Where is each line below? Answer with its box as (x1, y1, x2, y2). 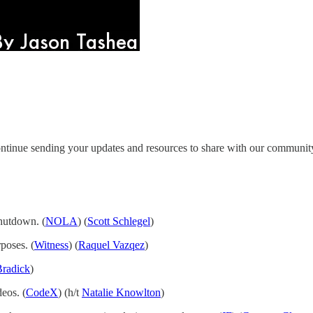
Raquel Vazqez (78, 238, 145, 251)
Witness (34, 238, 68, 251)
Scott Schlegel (87, 214, 150, 227)
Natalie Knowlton (82, 286, 161, 298)
